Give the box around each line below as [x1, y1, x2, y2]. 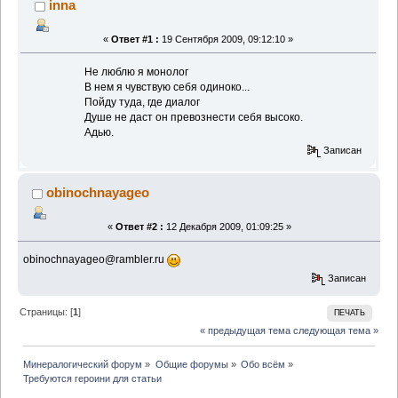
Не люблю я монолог [26, 65, 189, 78]
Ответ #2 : [115, 221, 163, 233]
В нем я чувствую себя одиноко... [26, 80, 251, 93]
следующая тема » [292, 324, 378, 336]
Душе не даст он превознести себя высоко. [26, 110, 304, 123]
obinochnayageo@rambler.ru [23, 253, 168, 267]
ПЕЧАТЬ [333, 307, 365, 317]
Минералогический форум [23, 358, 143, 370]
